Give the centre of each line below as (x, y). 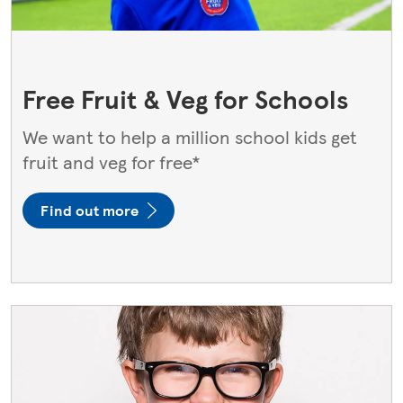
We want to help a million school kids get (190, 136)
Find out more (90, 210)
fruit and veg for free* (112, 161)
